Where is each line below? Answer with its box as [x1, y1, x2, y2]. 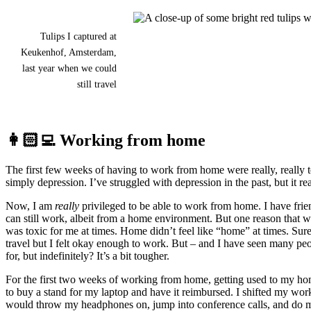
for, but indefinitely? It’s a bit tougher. [6, 249, 169, 262]
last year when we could [22, 62, 117, 74]
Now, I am [6, 199, 55, 212]
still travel [77, 78, 117, 90]
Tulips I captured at [40, 30, 117, 42]
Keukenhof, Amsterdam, [21, 46, 117, 58]
